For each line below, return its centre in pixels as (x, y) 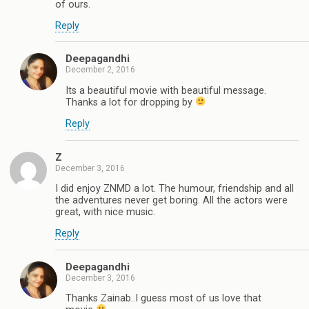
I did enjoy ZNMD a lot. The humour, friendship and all (175, 188)
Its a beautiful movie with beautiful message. (166, 90)
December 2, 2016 (100, 70)
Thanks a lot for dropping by (130, 102)
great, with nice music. (105, 212)
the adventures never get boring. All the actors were (171, 200)
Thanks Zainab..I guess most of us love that (163, 299)
